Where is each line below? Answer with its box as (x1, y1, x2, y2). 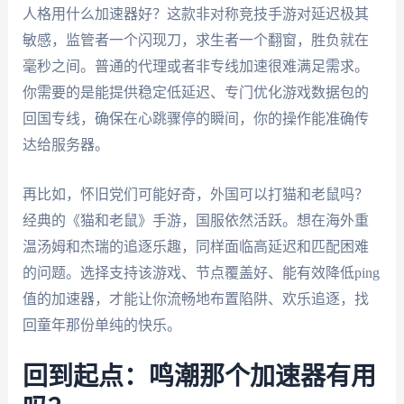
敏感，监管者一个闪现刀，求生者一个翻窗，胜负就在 (22, 32, 369, 49)
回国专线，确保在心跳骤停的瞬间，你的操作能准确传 (22, 111, 369, 127)
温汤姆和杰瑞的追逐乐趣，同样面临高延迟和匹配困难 (22, 238, 369, 254)
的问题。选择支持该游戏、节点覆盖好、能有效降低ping (22, 264, 380, 280)
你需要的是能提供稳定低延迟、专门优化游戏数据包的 (22, 85, 369, 101)
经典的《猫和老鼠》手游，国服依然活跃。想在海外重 (22, 212, 369, 228)
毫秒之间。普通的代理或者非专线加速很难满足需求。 (22, 59, 369, 75)
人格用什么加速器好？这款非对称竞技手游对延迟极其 (22, 6, 369, 23)
